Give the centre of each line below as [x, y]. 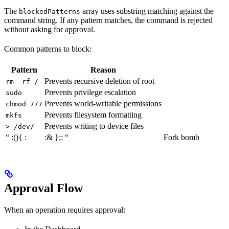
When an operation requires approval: [65, 210]
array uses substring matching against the [147, 11]
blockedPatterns [50, 11]
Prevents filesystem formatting [93, 114]
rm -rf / [22, 81]
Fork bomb [181, 137]
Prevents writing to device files [94, 126]
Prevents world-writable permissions [103, 103]
